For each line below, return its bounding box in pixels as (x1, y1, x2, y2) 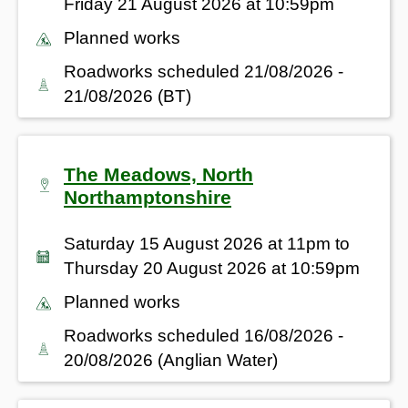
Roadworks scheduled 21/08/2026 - (64, 61, 343, 81)
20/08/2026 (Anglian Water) (64, 350, 278, 370)
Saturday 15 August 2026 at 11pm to (64, 233, 350, 253)
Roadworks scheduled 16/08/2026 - (64, 325, 343, 345)
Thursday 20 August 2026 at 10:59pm (64, 258, 360, 278)
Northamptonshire (64, 186, 231, 208)
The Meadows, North (64, 163, 253, 185)
